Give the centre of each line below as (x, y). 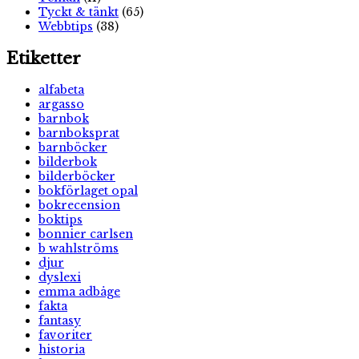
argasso (61, 104)
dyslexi (60, 277)
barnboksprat (79, 133)
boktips (61, 220)
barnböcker (73, 147)
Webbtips (66, 27)
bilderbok (68, 162)
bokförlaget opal (88, 191)
